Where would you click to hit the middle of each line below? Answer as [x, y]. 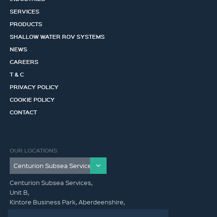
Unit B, [19, 192]
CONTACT [23, 112]
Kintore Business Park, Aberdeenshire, [67, 202]
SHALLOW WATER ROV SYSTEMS [57, 36]
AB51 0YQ [24, 211]
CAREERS [24, 62]
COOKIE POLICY [32, 99]
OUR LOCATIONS [33, 150]
